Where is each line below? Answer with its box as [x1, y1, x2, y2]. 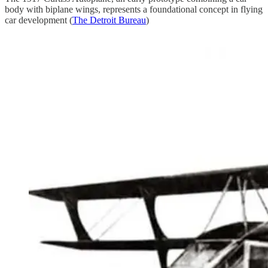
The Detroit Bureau [72, 14, 146, 25]
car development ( [5, 14, 72, 25]
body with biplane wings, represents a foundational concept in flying [5, 4, 263, 14]
